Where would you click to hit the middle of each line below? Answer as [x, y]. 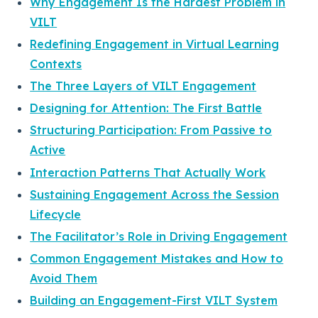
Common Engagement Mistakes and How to [157, 259]
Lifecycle [56, 214]
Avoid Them [64, 279]
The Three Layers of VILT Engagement [143, 86]
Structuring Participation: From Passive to [151, 130]
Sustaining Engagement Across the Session [155, 194]
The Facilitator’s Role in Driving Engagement [159, 236]
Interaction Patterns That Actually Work [148, 172]
